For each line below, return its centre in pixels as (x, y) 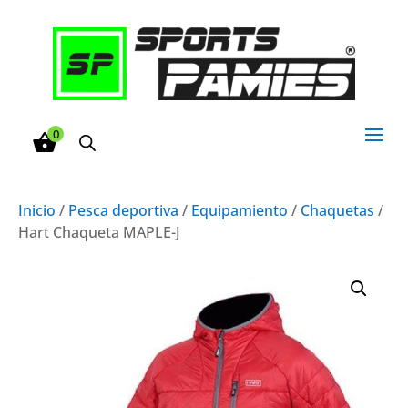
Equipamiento (240, 210)
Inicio (37, 210)
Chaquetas (337, 210)
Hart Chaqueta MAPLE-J (99, 232)
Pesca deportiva (123, 210)
